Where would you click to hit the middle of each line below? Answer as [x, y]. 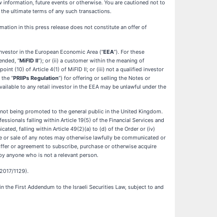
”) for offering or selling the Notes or [104, 78]
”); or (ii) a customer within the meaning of [91, 61]
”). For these [129, 52]
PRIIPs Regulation [36, 78]
